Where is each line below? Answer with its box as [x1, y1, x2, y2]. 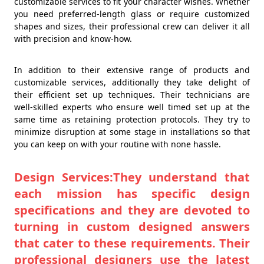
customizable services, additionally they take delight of [14, 76, 250, 88]
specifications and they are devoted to [14, 202, 250, 218]
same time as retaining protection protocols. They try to [14, 113, 250, 125]
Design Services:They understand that [14, 169, 250, 185]
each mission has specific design [14, 185, 250, 202]
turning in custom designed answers [14, 218, 250, 235]
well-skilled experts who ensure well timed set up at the [14, 101, 250, 113]
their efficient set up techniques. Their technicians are [14, 88, 250, 100]
